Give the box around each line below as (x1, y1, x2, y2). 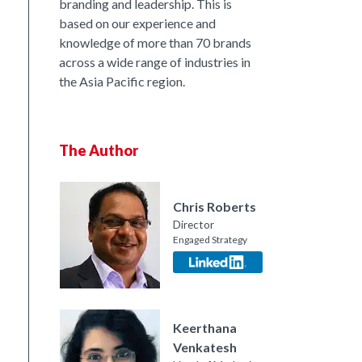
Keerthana (173, 319, 237, 335)
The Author (59, 141, 138, 159)
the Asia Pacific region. (59, 74, 185, 89)
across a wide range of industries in (59, 54, 250, 69)
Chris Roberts (173, 198, 256, 214)
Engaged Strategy (173, 233, 247, 246)
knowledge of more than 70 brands (59, 35, 251, 50)
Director (173, 217, 214, 231)
